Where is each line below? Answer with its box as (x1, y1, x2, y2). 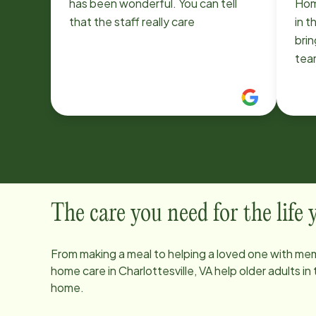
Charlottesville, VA (119, 263, 212, 278)
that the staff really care (69, 14, 195, 29)
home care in (51, 263, 119, 278)
